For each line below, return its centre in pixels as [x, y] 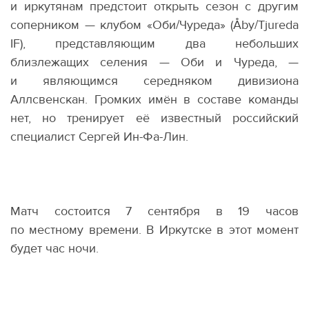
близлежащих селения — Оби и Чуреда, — [154, 62]
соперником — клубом [76, 25]
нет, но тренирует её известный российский [154, 118]
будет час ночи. [54, 248]
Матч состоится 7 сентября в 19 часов [154, 211]
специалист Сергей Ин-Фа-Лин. [99, 137]
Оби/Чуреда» [189, 25]
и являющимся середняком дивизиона [154, 81]
